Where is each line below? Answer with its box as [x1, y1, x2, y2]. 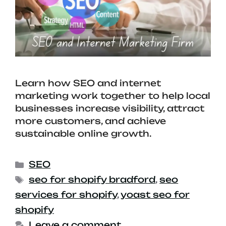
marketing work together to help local [15, 90, 210, 101]
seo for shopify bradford [29, 174, 156, 185]
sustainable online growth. [15, 128, 151, 139]
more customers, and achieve [15, 116, 166, 127]
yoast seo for [121, 189, 190, 200]
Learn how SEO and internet [15, 78, 161, 89]
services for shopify [15, 189, 117, 200]
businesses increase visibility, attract [15, 103, 204, 114]
